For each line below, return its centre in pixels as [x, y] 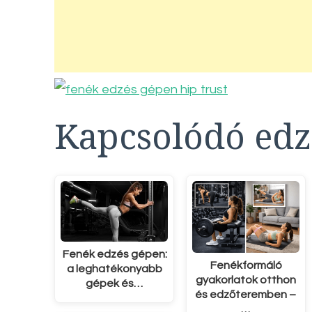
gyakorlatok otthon [245, 280]
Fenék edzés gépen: [114, 254]
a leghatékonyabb [114, 268]
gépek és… [115, 283]
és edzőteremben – [246, 294]
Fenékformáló [245, 265]
